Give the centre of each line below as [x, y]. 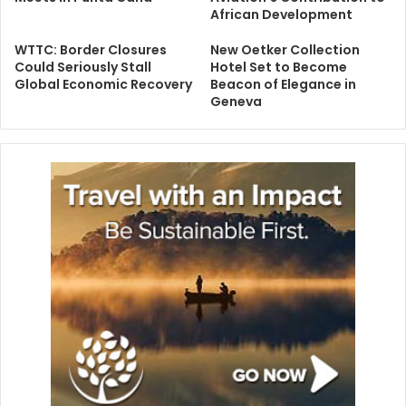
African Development [281, 15]
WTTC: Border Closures [91, 50]
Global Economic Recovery [103, 85]
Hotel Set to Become [279, 68]
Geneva [236, 102]
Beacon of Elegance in [283, 85]
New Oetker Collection [285, 50]
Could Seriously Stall [83, 68]
